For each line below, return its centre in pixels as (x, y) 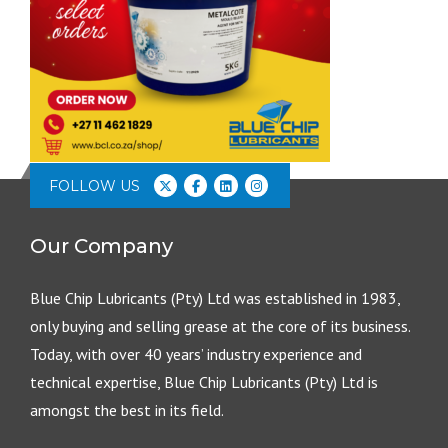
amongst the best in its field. (127, 410)
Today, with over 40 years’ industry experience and (196, 354)
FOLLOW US (94, 186)
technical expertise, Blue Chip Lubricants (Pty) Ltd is (204, 382)
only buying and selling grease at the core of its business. (220, 326)
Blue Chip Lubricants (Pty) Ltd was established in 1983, (215, 298)
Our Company (101, 246)
